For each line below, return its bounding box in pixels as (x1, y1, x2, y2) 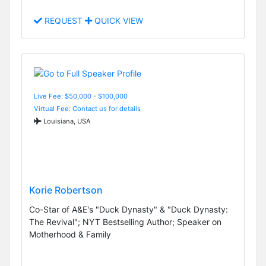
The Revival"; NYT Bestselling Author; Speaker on (29, 216, 221, 227)
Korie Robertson (29, 183, 103, 196)
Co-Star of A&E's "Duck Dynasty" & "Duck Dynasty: (29, 204, 228, 214)
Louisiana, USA (42, 116, 91, 125)
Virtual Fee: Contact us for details (34, 104, 141, 113)
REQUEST (42, 15, 85, 26)
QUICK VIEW (92, 15, 143, 26)
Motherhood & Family (29, 229, 111, 239)
